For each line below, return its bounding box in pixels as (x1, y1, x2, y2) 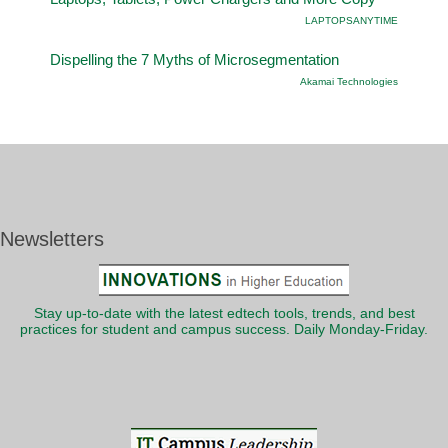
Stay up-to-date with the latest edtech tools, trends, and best (33, 305, 415, 321)
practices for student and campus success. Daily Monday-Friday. (20, 321, 428, 337)
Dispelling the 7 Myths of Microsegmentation (50, 50, 339, 68)
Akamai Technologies (300, 75, 398, 87)
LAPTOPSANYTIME (305, 14, 398, 26)
